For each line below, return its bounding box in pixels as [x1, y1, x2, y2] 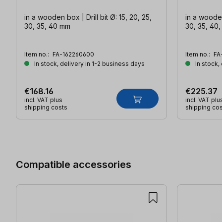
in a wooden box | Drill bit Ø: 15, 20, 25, [24, 13, 152, 22]
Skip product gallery [15, 120, 92, 130]
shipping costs [24, 104, 67, 111]
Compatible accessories [16, 158, 131, 170]
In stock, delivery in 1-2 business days [33, 60, 145, 68]
